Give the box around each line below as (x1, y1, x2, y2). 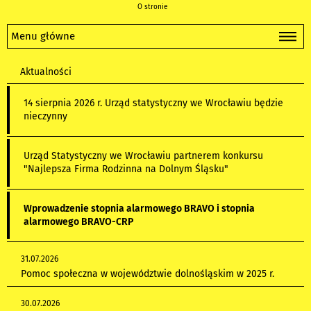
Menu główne (11, 30, 75, 42)
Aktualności (20, 66, 72, 78)
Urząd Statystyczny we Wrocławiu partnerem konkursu (23, 150, 263, 162)
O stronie (137, 3, 167, 11)
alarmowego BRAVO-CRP (23, 215, 133, 228)
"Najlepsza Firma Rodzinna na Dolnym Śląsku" (23, 163, 228, 176)
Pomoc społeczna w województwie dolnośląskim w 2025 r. (20, 267, 274, 280)
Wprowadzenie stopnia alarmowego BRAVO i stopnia (23, 202, 255, 215)
